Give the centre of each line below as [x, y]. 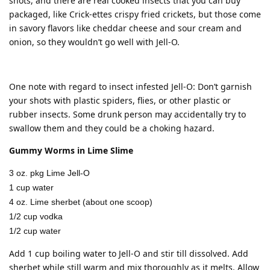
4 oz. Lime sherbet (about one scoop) [81, 202]
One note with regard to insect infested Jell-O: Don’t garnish [130, 86]
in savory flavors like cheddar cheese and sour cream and [125, 28]
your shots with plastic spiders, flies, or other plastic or [120, 100]
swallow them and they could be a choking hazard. [112, 128]
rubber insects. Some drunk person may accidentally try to [127, 114]
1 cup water [31, 187]
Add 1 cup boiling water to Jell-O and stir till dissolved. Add [129, 253]
